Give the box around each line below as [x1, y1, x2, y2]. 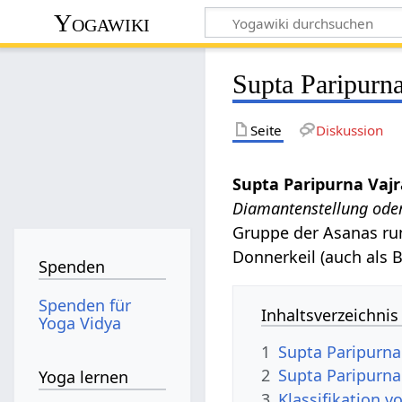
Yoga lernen [39, 366, 129, 389]
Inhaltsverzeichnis [261, 303, 399, 326]
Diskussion [315, 120, 383, 139]
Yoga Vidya [39, 311, 122, 334]
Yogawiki [54, 8, 151, 37]
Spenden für [39, 293, 132, 316]
